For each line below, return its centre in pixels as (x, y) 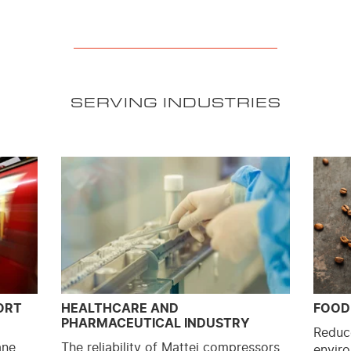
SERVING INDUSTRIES (175, 101)
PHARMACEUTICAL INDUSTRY (156, 323)
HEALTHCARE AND (120, 308)
